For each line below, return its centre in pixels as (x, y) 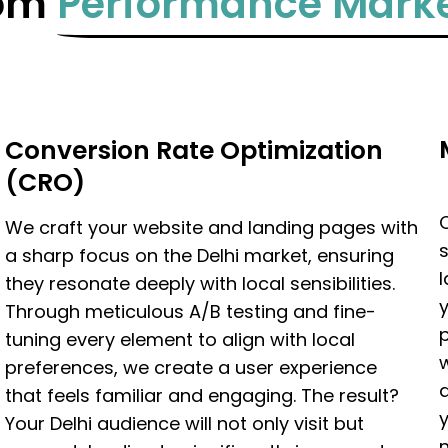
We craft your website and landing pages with (212, 227)
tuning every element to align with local (180, 339)
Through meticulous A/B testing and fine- (191, 311)
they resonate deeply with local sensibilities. (200, 283)
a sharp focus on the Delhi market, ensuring (200, 255)
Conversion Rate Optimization (194, 150)
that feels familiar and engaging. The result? (202, 395)
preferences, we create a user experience (191, 367)
